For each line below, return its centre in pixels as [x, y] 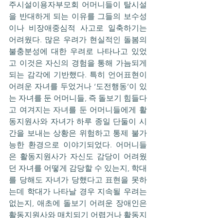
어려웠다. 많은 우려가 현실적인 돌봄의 [78, 40]
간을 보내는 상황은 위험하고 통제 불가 [78, 133]
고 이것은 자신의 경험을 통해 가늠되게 [78, 63]
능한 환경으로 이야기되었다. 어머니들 [78, 145]
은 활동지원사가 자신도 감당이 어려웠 [78, 157]
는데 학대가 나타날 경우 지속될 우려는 [78, 192]
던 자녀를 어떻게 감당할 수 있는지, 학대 [78, 168]
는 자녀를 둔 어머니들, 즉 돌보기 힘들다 [78, 98]
